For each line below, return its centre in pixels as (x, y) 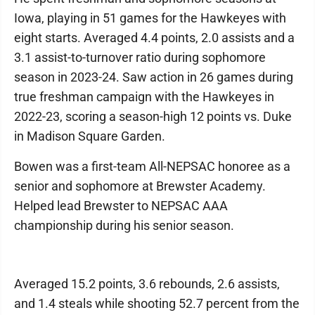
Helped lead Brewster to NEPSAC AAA (121, 206)
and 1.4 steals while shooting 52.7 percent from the (157, 303)
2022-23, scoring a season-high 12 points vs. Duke (153, 116)
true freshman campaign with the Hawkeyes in (144, 97)
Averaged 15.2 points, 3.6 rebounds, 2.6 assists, (147, 284)
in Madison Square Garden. (90, 136)
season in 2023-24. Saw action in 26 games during (154, 77)
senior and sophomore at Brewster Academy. (140, 186)
